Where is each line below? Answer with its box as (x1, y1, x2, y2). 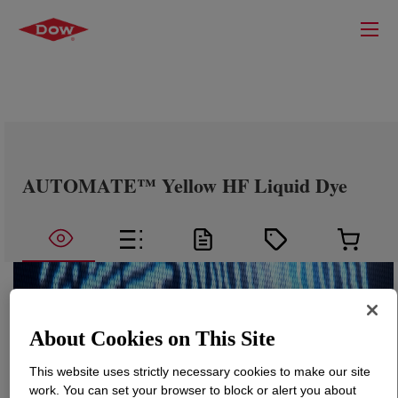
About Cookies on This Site (29, 326, 276, 350)
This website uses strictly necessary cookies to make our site (29, 363, 371, 378)
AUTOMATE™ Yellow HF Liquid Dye (22, 171, 347, 200)
